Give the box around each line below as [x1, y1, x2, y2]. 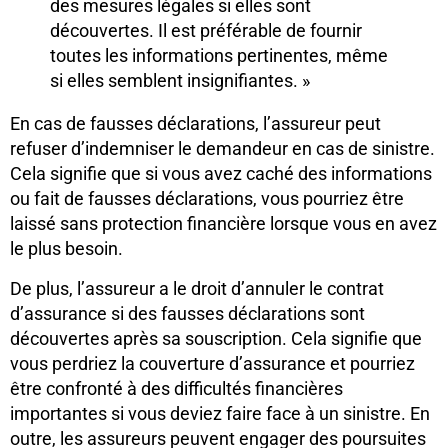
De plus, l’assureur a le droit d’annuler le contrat [10, 277, 384, 299]
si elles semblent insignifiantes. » [50, 70, 310, 92]
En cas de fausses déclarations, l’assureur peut [10, 113, 381, 135]
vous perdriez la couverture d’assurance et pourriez [10, 352, 415, 374]
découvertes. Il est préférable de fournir [50, 20, 362, 42]
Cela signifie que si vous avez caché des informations [10, 163, 432, 185]
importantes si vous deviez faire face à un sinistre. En [10, 402, 430, 424]
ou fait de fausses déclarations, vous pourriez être [10, 188, 404, 210]
